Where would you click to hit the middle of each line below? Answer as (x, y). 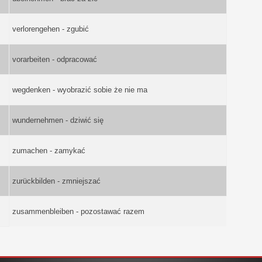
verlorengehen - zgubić (50, 29)
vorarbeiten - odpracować (54, 59)
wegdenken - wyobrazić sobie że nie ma (80, 89)
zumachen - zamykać (49, 150)
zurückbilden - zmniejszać (56, 181)
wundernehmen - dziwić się (58, 120)
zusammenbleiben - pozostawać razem (78, 211)
